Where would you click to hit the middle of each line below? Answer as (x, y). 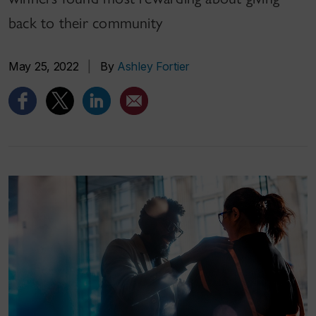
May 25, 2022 (44, 66)
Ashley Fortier (154, 66)
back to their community (86, 23)
